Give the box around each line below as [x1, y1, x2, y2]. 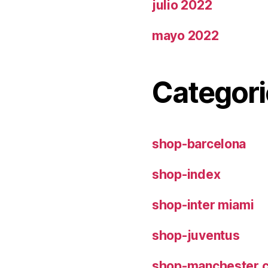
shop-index [152, 166, 221, 182]
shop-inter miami [152, 197, 254, 212]
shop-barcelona [152, 136, 246, 151]
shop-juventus [152, 227, 240, 243]
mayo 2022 [152, 28, 219, 43]
